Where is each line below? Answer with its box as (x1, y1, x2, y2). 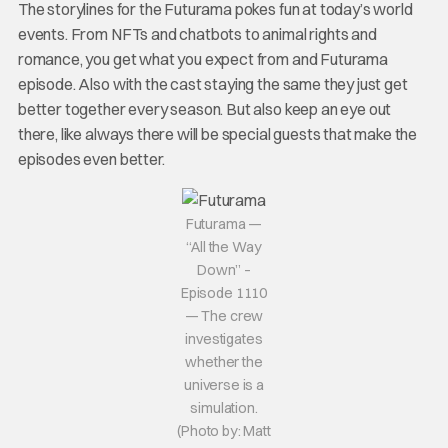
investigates (185, 329, 263, 348)
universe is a (184, 375, 264, 394)
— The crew (184, 306, 264, 325)
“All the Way (186, 237, 262, 256)
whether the (185, 352, 263, 371)
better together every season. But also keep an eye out (17, 98, 392, 119)
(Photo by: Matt (177, 421, 271, 440)
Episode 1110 (180, 283, 268, 302)
